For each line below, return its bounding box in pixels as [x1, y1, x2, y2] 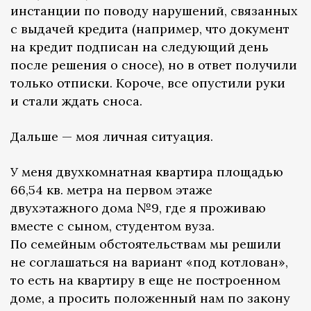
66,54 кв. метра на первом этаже [10, 182, 212, 199]
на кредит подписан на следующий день [10, 39, 269, 56]
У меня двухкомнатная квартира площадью [10, 164, 283, 180]
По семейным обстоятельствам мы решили [10, 236, 281, 253]
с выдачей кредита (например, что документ [10, 21, 289, 37]
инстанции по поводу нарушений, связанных [10, 3, 298, 19]
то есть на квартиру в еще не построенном [10, 272, 280, 289]
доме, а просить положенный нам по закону [10, 290, 290, 307]
